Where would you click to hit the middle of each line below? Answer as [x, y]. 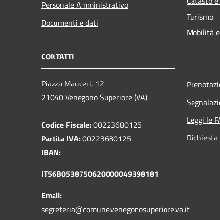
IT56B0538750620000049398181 [100, 174]
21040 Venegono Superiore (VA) [94, 97]
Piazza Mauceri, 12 [73, 83]
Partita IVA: [61, 138]
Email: [52, 195]
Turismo [200, 16]
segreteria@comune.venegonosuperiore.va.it [115, 209]
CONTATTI [58, 56]
